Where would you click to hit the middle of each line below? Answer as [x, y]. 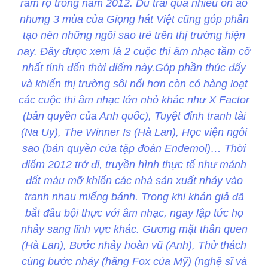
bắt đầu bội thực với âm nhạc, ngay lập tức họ [134, 213]
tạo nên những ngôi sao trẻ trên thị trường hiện [134, 36]
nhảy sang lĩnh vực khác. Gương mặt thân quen [134, 229]
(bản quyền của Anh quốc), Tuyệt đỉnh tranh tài [134, 116]
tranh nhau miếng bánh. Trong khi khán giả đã [134, 197]
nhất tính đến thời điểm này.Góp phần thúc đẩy [134, 68]
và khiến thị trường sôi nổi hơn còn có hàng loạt [134, 84]
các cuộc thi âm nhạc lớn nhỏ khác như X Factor [134, 100]
